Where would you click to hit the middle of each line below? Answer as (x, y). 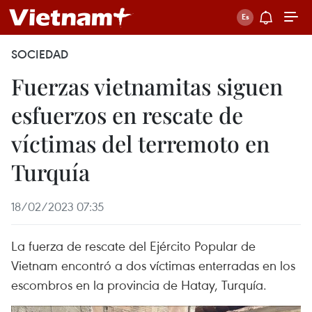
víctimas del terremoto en (140, 143)
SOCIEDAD (40, 54)
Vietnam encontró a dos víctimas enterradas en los (153, 265)
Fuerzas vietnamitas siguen (147, 86)
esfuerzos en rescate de (127, 115)
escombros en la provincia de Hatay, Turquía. (139, 284)
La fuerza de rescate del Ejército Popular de (133, 245)
